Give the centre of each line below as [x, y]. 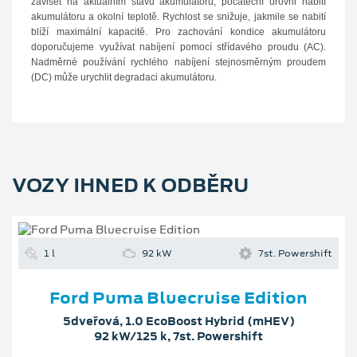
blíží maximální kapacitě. [93, 31]
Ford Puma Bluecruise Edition [178, 298]
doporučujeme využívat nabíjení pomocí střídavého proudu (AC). [178, 47]
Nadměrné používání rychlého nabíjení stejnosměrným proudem [178, 62]
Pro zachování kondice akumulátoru [240, 31]
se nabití [307, 16]
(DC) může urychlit [73, 77]
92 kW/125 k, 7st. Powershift [178, 337]
